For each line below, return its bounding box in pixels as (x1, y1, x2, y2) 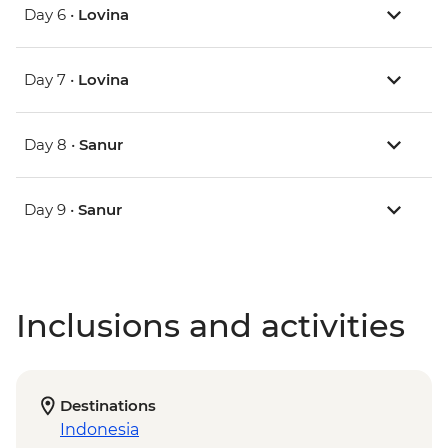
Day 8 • (24, 135, 79, 155)
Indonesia (60, 420, 139, 440)
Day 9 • (24, 200, 78, 220)
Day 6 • (24, 5, 78, 25)
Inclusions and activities (16, 306, 405, 346)
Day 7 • (24, 70, 78, 90)
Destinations (60, 396, 156, 416)
